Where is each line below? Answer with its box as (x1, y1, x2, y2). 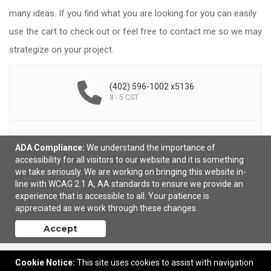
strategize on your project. (9, 44, 114, 55)
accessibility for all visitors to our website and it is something (15, 155, 244, 165)
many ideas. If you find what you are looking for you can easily (9, 8, 256, 19)
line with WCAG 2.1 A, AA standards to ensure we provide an (15, 179, 243, 189)
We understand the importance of (87, 143, 215, 152)
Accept (44, 223, 77, 234)
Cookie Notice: (15, 258, 75, 267)
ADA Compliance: (15, 143, 85, 152)
